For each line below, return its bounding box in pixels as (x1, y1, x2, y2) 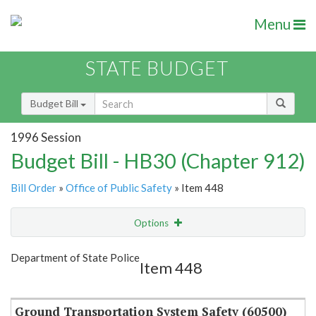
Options (134, 217, 171, 229)
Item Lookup (14, 275, 70, 288)
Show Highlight (82, 245, 147, 257)
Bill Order (11, 181, 56, 195)
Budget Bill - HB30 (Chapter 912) (11, 148, 305, 174)
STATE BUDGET (85, 56, 229, 80)
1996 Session (11, 129, 81, 145)
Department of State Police (11, 251, 140, 265)
